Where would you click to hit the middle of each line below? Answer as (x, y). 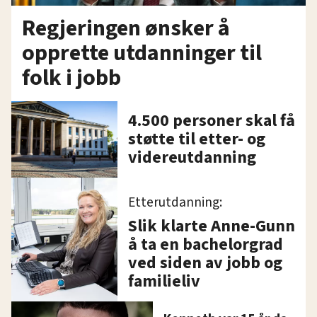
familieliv (164, 281)
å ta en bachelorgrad (206, 244)
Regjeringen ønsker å (126, 28)
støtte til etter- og (197, 139)
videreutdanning (192, 157)
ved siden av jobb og (205, 263)
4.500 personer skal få (212, 120)
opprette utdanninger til (142, 53)
